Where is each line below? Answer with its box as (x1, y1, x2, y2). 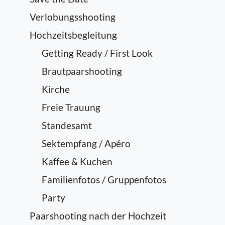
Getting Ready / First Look (42, 47, 153, 59)
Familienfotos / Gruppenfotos (42, 174, 166, 185)
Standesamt (42, 120, 92, 131)
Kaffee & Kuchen (42, 156, 113, 167)
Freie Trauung (42, 101, 100, 113)
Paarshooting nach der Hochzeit (30, 210, 166, 221)
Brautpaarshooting (42, 65, 122, 77)
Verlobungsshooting (30, 11, 116, 23)
